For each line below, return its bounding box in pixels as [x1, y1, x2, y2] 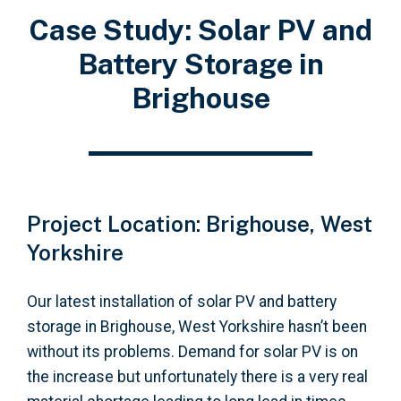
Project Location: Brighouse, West [27, 211, 372, 236]
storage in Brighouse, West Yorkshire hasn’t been [27, 318, 367, 336]
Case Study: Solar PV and [29, 13, 372, 47]
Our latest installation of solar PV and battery [27, 293, 337, 311]
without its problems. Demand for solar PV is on [27, 343, 358, 361]
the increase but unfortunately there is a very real [27, 368, 368, 386]
